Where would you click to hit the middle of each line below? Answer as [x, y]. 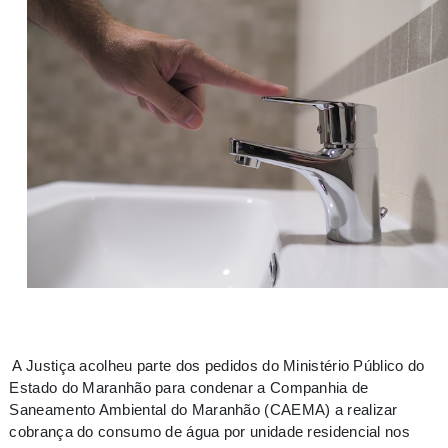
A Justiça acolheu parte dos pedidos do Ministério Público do [218, 366]
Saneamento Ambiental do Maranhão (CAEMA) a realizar [203, 410]
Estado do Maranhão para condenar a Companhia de [189, 388]
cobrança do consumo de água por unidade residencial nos [209, 432]
